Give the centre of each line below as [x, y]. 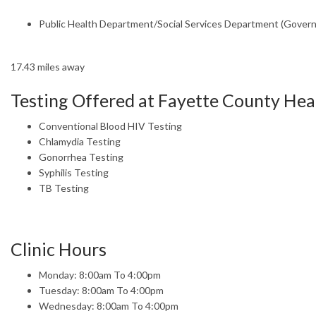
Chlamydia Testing [80, 141]
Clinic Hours [59, 249]
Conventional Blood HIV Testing [110, 126]
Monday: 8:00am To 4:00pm [100, 274]
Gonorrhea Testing [81, 157]
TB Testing [64, 188]
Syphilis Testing [74, 172]
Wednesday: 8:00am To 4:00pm [109, 305]
